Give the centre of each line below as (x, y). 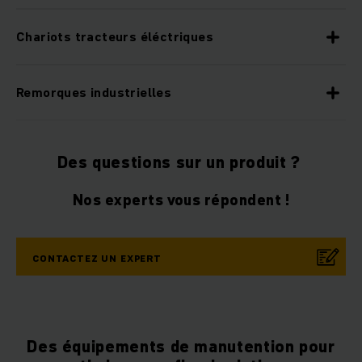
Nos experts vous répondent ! (181, 200)
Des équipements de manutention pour (181, 347)
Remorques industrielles (94, 93)
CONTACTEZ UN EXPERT (97, 259)
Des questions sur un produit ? (181, 163)
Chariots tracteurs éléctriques (115, 37)
